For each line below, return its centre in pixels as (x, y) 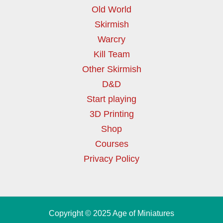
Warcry (111, 39)
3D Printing (111, 114)
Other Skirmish (111, 69)
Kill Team (111, 54)
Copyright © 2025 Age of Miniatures (111, 213)
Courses (111, 144)
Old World (111, 9)
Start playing (111, 99)
